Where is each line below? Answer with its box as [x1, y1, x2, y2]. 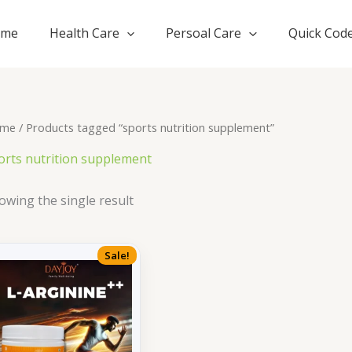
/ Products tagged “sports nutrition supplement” [16, 119, 274, 135]
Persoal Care [166, 24, 242, 42]
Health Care [49, 24, 119, 42]
